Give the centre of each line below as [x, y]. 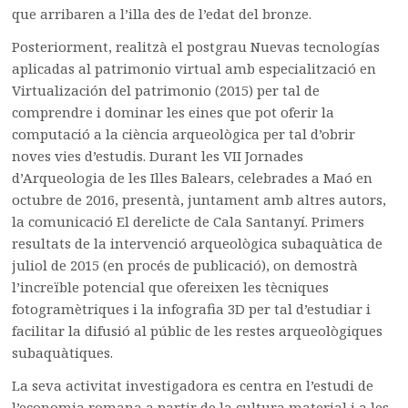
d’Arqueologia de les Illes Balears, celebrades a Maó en [193, 177]
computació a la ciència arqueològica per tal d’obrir [184, 133]
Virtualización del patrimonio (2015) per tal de [166, 90]
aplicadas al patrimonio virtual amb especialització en [194, 68]
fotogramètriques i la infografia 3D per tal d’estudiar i [192, 308]
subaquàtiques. [63, 352]
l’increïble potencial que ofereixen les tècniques [171, 286]
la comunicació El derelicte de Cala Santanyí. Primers [189, 221]
